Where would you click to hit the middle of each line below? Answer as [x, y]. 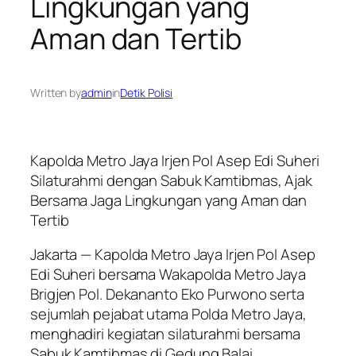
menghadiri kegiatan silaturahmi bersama [166, 334]
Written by [56, 93]
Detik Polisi [147, 93]
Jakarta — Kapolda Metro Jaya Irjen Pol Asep [173, 255]
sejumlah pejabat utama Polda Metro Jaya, [168, 314]
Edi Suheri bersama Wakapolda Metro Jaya [168, 275]
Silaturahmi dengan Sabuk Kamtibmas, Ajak [171, 180]
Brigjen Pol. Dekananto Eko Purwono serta [167, 294]
